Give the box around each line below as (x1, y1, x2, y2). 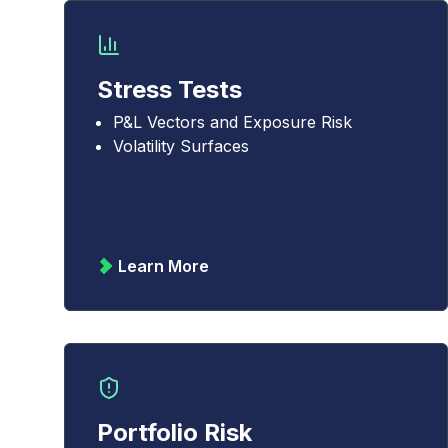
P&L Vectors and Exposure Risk (113, 112, 352, 132)
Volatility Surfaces (113, 136, 249, 156)
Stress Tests (97, 75, 242, 104)
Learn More (118, 256, 209, 276)
